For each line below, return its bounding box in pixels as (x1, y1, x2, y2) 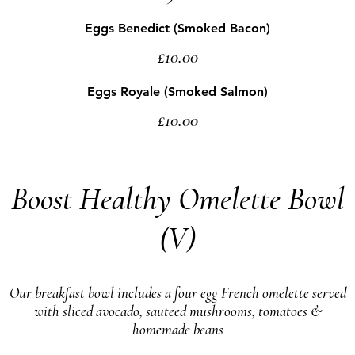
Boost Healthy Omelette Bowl (10, 180, 345, 218)
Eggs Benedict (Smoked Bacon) (85, 21, 270, 36)
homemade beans (132, 320, 223, 338)
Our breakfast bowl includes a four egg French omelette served (9, 284, 346, 302)
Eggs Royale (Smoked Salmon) (87, 84, 268, 99)
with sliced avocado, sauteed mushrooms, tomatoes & (33, 302, 322, 320)
